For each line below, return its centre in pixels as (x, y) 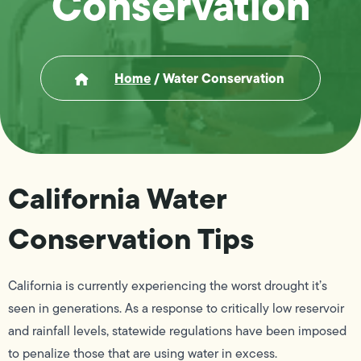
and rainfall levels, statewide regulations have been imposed (177, 330)
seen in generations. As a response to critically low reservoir (176, 308)
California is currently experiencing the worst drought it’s (168, 285)
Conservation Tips (131, 238)
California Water (117, 197)
